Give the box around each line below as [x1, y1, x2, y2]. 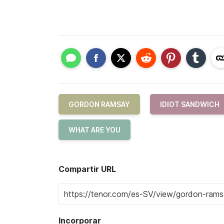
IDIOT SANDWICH [160, 100, 219, 109]
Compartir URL [58, 164, 116, 174]
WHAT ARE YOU [68, 125, 120, 134]
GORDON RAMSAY [68, 100, 130, 109]
